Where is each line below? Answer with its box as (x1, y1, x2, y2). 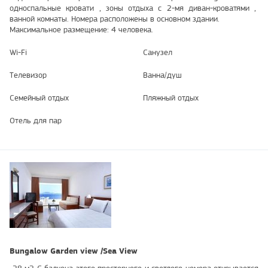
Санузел (143, 47, 172, 57)
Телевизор (10, 70, 47, 80)
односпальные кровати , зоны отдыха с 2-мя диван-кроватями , (10, 3, 258, 13)
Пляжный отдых (143, 93, 199, 103)
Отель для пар (10, 115, 62, 126)
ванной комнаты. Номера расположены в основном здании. (10, 14, 220, 24)
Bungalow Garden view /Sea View (10, 246, 138, 257)
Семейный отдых (10, 93, 69, 103)
